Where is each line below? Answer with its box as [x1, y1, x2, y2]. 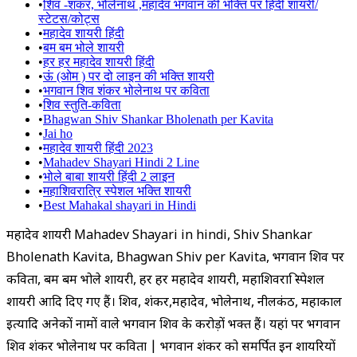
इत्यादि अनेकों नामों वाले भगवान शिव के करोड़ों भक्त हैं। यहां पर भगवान [6, 316, 340, 334]
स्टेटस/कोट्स [38, 11, 100, 25]
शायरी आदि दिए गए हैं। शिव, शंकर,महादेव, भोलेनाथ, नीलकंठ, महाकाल [6, 294, 342, 312]
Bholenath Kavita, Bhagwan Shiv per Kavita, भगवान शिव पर [6, 249, 344, 267]
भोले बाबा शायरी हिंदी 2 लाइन [43, 169, 175, 183]
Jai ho [43, 126, 73, 140]
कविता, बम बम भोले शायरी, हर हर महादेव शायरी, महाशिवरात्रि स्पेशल [6, 272, 324, 289]
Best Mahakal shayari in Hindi [43, 198, 196, 212]
